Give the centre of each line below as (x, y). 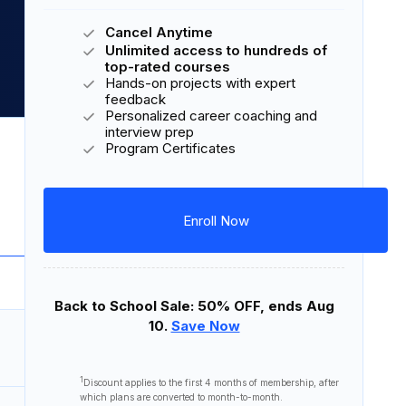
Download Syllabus (235, 140)
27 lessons (191, 209)
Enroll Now (216, 220)
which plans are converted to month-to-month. (181, 396)
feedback (135, 100)
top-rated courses (168, 67)
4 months (226, 383)
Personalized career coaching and (211, 116)
